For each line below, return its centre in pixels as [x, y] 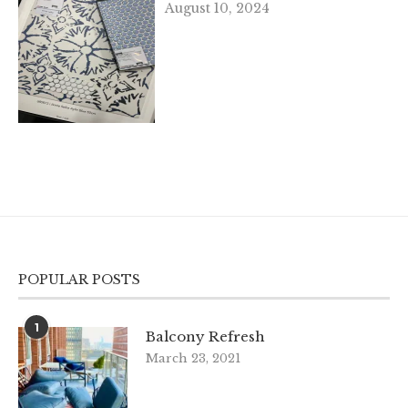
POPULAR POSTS [79, 279]
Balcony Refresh [205, 336]
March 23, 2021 [193, 358]
